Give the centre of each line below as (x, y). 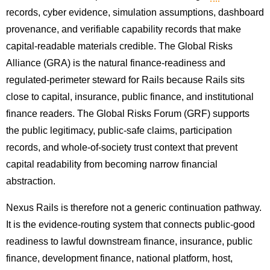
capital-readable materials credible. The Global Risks (119, 46)
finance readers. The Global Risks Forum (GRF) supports (128, 114)
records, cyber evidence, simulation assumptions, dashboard (135, 13)
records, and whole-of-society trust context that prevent (122, 148)
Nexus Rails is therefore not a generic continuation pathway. (134, 208)
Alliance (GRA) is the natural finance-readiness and (116, 63)
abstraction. (31, 181)
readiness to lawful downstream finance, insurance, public (129, 242)
